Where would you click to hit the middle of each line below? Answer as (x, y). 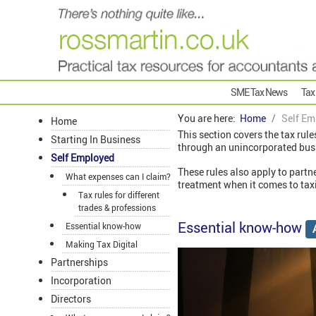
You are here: (209, 119)
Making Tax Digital (102, 244)
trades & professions (117, 208)
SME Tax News (259, 92)
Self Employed (83, 158)
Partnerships (79, 262)
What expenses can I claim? (118, 177)
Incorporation (81, 281)
